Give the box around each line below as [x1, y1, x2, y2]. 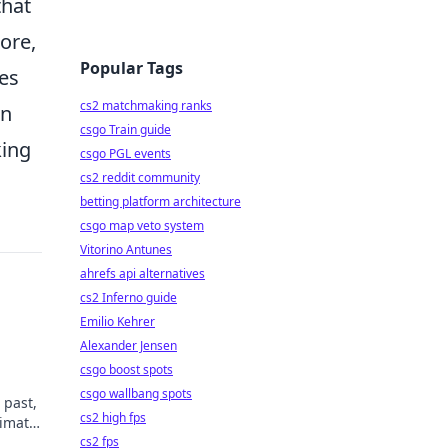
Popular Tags [80, 57, 183, 79]
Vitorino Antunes [80, 241, 172, 258]
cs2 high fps [80, 409, 146, 426]
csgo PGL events [80, 145, 171, 162]
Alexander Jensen [80, 337, 177, 354]
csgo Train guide [80, 121, 171, 138]
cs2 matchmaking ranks [80, 97, 212, 114]
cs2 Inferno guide [80, 289, 177, 306]
